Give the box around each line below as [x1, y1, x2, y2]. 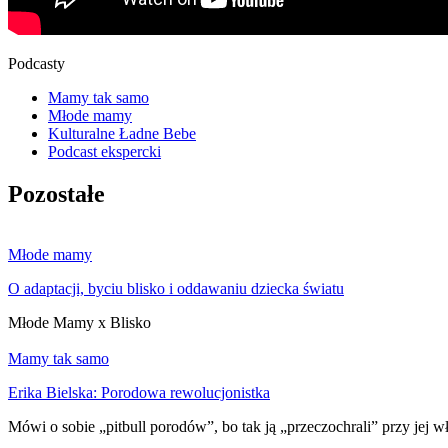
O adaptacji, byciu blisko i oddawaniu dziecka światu [8, 279, 344, 297]
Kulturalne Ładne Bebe [48, 125, 196, 142]
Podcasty [8, 55, 65, 72]
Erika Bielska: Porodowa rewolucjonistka [8, 383, 270, 401]
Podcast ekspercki [48, 143, 161, 160]
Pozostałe [8, 180, 105, 207]
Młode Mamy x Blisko [8, 313, 151, 331]
